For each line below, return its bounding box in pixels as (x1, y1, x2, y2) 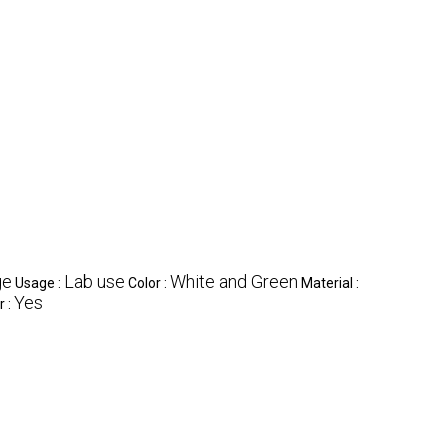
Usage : (15, 274, 64, 291)
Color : (128, 274, 170, 291)
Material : (301, 274, 359, 291)
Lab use (64, 270, 125, 292)
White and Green (170, 270, 298, 292)
